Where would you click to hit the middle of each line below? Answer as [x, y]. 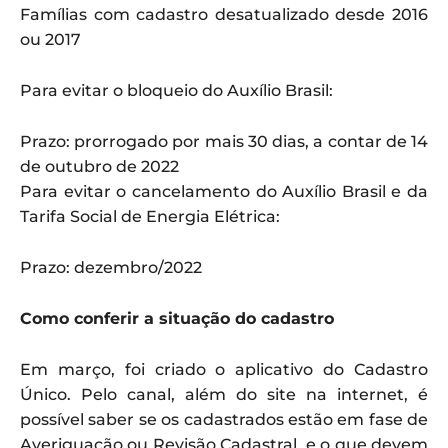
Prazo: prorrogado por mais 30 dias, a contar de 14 [224, 141]
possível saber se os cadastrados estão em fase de [224, 419]
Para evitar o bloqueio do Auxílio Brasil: [176, 90]
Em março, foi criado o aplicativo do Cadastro [224, 369]
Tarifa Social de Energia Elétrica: [150, 216]
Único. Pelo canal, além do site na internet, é [224, 394]
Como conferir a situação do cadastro [177, 318]
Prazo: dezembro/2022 [111, 267]
